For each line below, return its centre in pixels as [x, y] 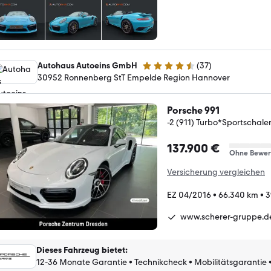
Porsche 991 [193, 110]
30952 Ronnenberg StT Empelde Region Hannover [134, 78]
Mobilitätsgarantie [230, 262]
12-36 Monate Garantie [82, 262]
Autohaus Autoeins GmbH [87, 66]
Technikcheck [161, 262]
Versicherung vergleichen [216, 172]
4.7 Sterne [161, 71]
